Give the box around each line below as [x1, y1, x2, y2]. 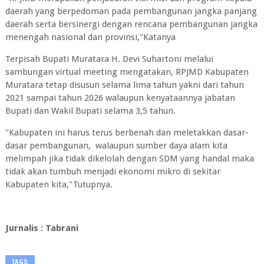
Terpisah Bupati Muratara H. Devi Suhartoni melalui [5, 54, 213, 65]
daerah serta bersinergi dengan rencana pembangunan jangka [5, 19, 258, 30]
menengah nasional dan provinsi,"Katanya [5, 32, 176, 43]
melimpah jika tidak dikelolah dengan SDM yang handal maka [5, 153, 254, 164]
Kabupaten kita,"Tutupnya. [5, 179, 115, 190]
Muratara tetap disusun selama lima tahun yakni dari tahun [5, 80, 244, 91]
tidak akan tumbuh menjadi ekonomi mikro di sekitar [5, 166, 220, 177]
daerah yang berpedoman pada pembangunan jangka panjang [5, 6, 257, 17]
